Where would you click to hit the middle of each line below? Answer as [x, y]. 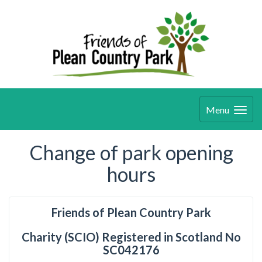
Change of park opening [131, 153]
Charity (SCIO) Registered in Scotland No [131, 237]
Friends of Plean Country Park [131, 213]
